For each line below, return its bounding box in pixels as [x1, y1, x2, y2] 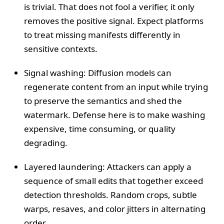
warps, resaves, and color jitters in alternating [24, 202, 205, 214]
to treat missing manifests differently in [24, 28, 180, 40]
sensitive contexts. [24, 42, 97, 54]
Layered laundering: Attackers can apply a [24, 160, 191, 172]
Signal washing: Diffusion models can [24, 66, 171, 78]
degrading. [24, 136, 67, 148]
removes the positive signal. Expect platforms [24, 14, 203, 26]
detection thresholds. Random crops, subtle [24, 188, 197, 200]
